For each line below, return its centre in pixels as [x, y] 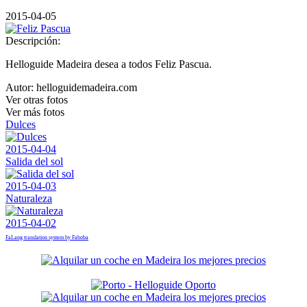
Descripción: [33, 40]
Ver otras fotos [37, 99]
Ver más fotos [35, 112]
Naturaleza [29, 198]
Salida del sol [34, 161]
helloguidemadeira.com [85, 87]
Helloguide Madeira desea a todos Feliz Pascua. [109, 64]
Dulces [21, 124]
